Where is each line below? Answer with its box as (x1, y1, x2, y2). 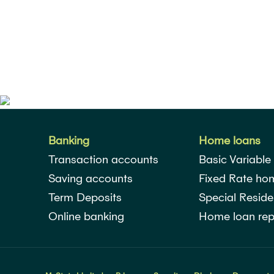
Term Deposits (48, 191, 122, 204)
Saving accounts (48, 172, 133, 185)
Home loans (198, 134, 261, 147)
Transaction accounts (48, 153, 158, 166)
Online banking (48, 210, 124, 223)
